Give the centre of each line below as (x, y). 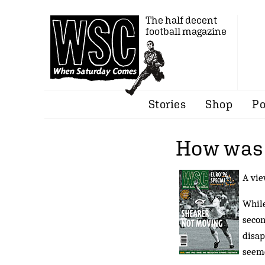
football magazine (186, 31)
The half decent (181, 20)
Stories (167, 104)
